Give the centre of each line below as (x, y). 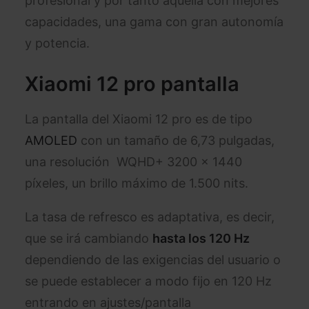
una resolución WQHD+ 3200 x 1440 (133, 162)
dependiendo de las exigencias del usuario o (153, 260)
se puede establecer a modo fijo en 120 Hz (148, 281)
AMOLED (51, 140)
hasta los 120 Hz (201, 238)
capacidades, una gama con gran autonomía (154, 22)
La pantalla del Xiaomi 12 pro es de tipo (139, 119)
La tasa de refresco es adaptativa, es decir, (150, 217)
